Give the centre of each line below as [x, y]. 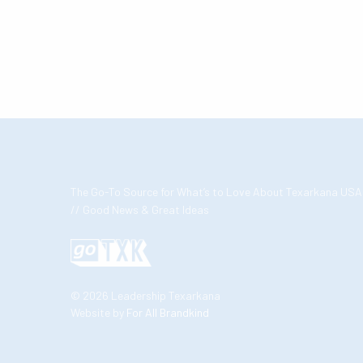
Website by [98, 312]
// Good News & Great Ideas [140, 209]
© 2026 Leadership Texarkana [145, 295]
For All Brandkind [168, 312]
